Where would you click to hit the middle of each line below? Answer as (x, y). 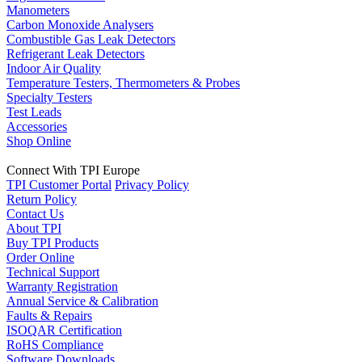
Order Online (40, 257)
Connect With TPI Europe (73, 170)
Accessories (37, 126)
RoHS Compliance (55, 344)
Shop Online (39, 141)
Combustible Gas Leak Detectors (91, 39)
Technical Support (53, 271)
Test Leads (34, 112)
